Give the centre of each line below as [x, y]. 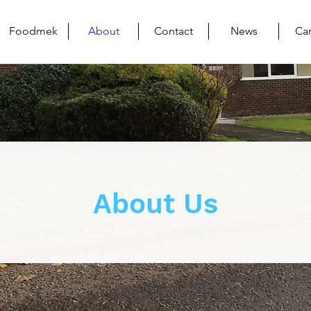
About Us [155, 204]
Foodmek [33, 31]
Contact [174, 31]
